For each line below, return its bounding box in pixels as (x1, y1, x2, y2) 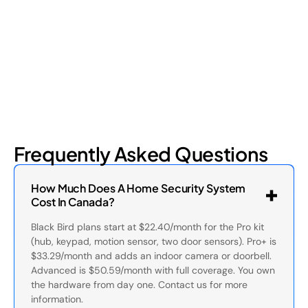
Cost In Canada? (31, 195, 115, 209)
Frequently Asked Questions (14, 142, 268, 166)
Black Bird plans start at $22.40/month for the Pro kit (31, 221, 264, 233)
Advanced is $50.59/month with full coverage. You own (31, 264, 275, 276)
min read (78, 19, 120, 32)
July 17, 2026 (14, 19, 70, 32)
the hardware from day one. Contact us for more (31, 278, 247, 291)
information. (31, 293, 83, 305)
